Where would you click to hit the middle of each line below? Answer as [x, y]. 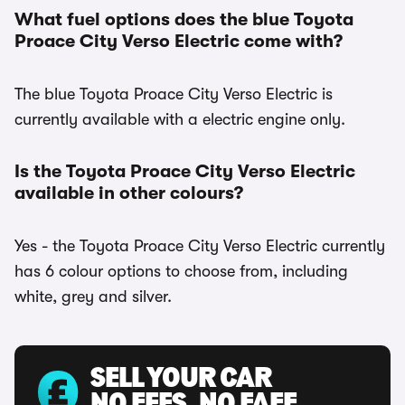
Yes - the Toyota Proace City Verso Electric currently [200, 246]
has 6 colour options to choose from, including [181, 271]
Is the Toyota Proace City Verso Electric [185, 171]
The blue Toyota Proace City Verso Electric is [174, 94]
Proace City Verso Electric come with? [179, 41]
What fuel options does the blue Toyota [184, 19]
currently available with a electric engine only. [180, 119]
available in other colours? [129, 193]
